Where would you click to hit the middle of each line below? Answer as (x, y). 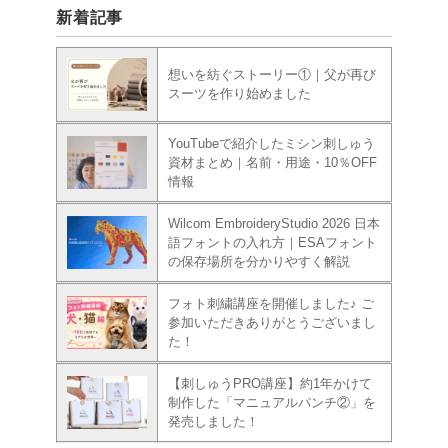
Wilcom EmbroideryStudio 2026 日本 (274, 224)
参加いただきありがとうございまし (272, 323)
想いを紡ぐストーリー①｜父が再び (272, 75)
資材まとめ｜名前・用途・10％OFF (272, 163)
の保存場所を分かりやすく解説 (259, 262)
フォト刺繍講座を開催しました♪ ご (271, 304)
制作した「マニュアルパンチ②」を (272, 403)
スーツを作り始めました (239, 94)
